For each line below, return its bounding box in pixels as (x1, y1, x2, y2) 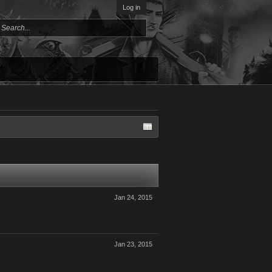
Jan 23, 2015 (114, 240, 152, 248)
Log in (123, 4, 140, 11)
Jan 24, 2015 (114, 194, 152, 201)
